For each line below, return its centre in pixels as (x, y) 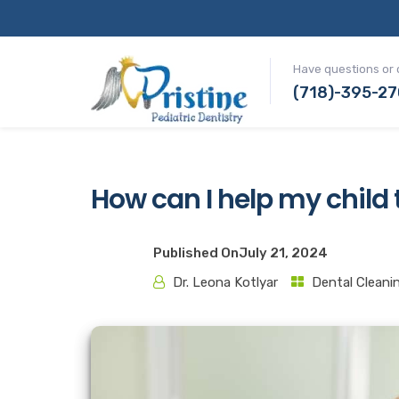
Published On (196, 253)
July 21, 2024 (283, 253)
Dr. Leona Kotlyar (225, 282)
